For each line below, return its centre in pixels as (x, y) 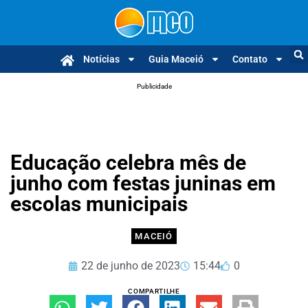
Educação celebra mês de (128, 163)
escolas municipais (99, 204)
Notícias (101, 59)
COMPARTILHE (154, 291)
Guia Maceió (176, 59)
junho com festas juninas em (143, 183)
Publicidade (154, 86)
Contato (250, 59)
